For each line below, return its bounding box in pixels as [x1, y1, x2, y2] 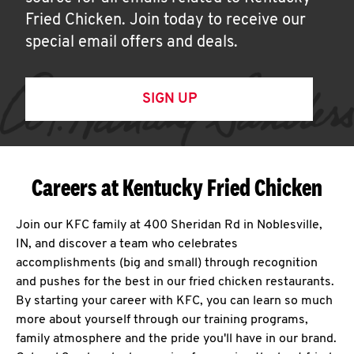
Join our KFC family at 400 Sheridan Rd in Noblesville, [16, 219, 322, 232]
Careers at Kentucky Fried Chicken [32, 173, 322, 201]
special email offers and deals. [25, 35, 238, 51]
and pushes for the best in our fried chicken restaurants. [16, 276, 334, 288]
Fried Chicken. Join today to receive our [25, 13, 306, 28]
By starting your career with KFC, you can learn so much [16, 295, 333, 307]
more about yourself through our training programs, [16, 314, 308, 326]
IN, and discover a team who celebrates [16, 238, 238, 250]
